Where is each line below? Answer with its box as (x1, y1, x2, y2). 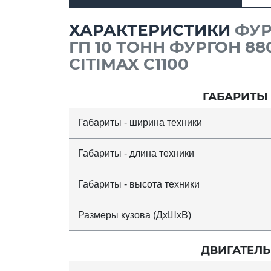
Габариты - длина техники (78, 148, 194, 158)
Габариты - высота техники (78, 178, 200, 189)
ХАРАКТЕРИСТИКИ (69, 20, 235, 40)
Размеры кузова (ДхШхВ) (78, 209, 191, 220)
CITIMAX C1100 (69, 54, 189, 74)
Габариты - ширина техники (78, 117, 202, 128)
